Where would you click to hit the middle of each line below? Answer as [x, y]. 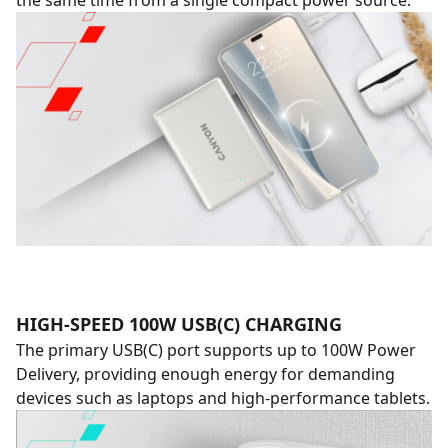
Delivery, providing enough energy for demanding [205, 374]
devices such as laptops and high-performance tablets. [223, 398]
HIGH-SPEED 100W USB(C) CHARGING [179, 324]
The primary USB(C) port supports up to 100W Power [216, 350]
